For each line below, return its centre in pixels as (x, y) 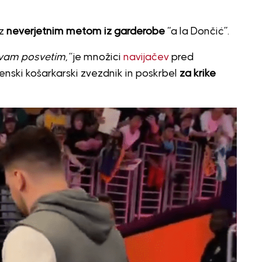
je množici (97, 57)
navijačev (146, 57)
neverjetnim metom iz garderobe (85, 31)
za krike (197, 73)
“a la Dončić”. (197, 31)
